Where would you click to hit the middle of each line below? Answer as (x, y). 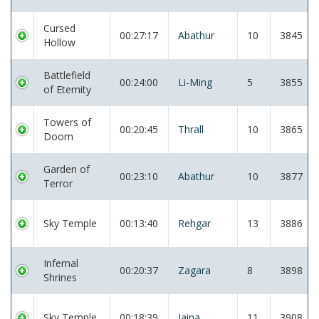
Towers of (67, 122)
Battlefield (67, 75)
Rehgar (194, 223)
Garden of (67, 169)
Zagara (194, 270)
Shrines (60, 277)
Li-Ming (195, 82)
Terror (58, 183)
